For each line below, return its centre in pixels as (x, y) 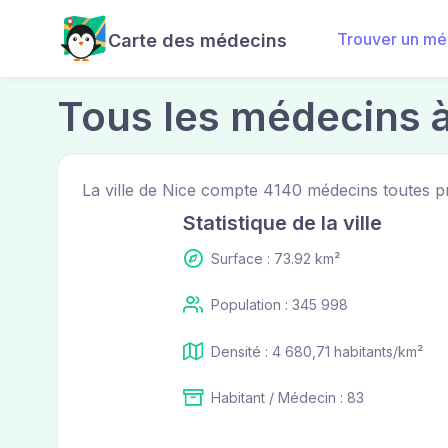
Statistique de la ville (282, 223)
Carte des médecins (197, 40)
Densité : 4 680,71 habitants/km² (316, 351)
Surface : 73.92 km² (275, 258)
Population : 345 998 (279, 305)
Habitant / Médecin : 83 (287, 397)
